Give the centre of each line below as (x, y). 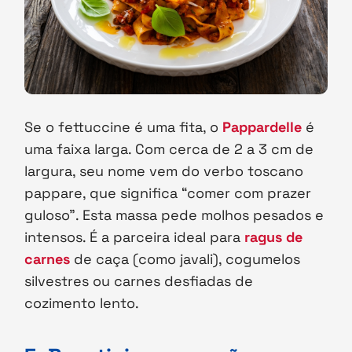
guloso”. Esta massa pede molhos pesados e (174, 215)
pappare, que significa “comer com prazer (168, 193)
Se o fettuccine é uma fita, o (124, 127)
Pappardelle (262, 127)
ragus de (274, 237)
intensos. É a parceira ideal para (135, 237)
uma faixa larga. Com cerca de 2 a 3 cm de (169, 149)
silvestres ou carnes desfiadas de (139, 281)
